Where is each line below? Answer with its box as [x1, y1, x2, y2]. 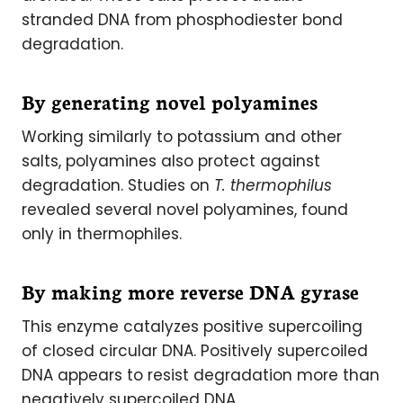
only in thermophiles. [22, 223, 182, 245]
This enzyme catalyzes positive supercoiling [22, 316, 363, 337]
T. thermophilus [214, 175, 332, 196]
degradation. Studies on [22, 175, 214, 196]
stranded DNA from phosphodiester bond [22, 9, 343, 31]
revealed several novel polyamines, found [22, 199, 348, 220]
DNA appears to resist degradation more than [22, 364, 380, 386]
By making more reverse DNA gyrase [22, 277, 359, 305]
